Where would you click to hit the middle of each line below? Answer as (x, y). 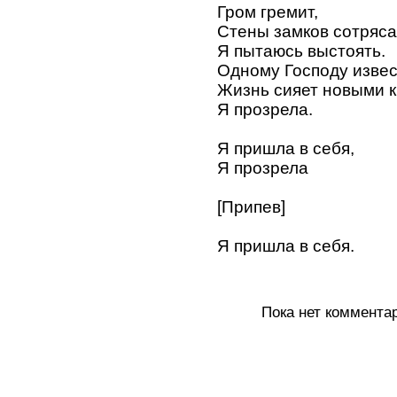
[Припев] (251, 206)
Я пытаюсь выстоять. (301, 51)
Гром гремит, (268, 12)
